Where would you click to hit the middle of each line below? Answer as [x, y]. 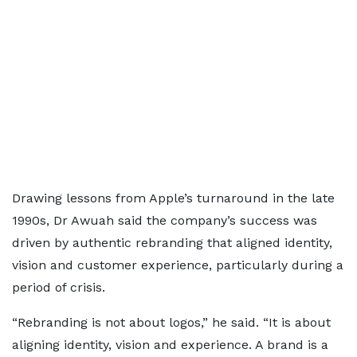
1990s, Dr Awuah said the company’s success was [165, 220]
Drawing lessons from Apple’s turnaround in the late [173, 198]
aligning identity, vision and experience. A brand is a [170, 345]
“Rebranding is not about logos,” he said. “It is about [171, 322]
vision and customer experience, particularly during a [178, 265]
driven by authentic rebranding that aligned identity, [172, 243]
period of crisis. [59, 287]
